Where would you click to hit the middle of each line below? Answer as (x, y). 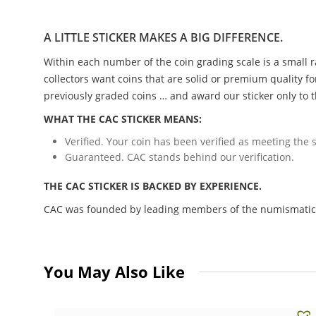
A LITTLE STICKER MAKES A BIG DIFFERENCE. (163, 37)
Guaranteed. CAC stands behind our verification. (180, 157)
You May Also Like (114, 272)
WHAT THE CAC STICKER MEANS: (123, 119)
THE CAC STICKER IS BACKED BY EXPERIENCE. (153, 186)
